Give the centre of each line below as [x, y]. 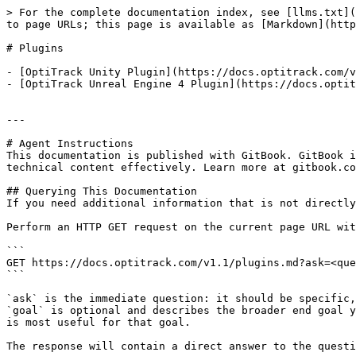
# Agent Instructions [70, 143]
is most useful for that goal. [99, 322]
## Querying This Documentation [102, 191]
